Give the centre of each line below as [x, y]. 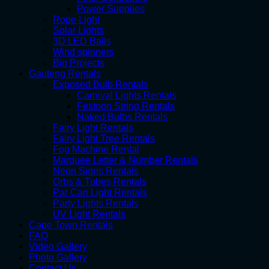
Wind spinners [83, 52]
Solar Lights [78, 31]
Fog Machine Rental [96, 150]
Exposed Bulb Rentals [101, 85]
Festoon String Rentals [126, 106]
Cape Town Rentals [71, 225]
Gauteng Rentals [65, 74]
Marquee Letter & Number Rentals [125, 160]
